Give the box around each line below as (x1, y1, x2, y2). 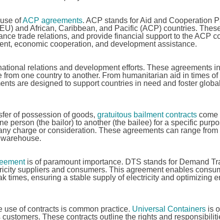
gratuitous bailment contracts (97, 110, 197, 119)
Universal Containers (132, 205, 206, 213)
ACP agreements (22, 16, 82, 25)
